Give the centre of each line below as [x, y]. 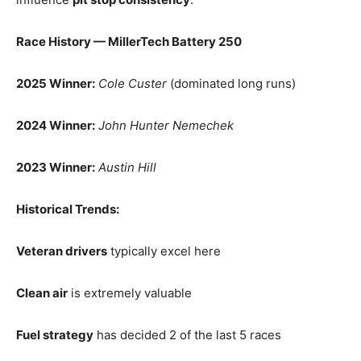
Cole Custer [133, 83]
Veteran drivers [62, 251]
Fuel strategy [55, 335]
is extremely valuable [130, 293]
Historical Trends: [68, 209]
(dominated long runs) [231, 83]
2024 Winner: [56, 125]
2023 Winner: [56, 167]
